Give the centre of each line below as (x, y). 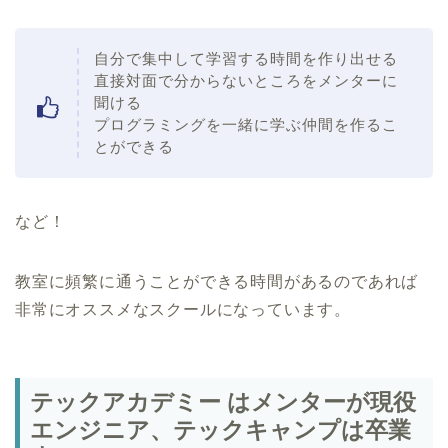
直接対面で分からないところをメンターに (246, 80)
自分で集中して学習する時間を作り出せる (246, 58)
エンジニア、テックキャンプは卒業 (220, 430)
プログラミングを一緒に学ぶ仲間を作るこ (246, 124)
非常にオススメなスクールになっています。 (183, 309)
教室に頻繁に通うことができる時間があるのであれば (217, 281)
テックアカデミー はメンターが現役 (223, 402)
